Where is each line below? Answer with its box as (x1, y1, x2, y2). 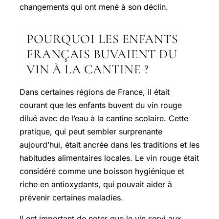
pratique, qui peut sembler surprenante (20, 126, 162, 136)
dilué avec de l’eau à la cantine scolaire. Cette (20, 113, 188, 123)
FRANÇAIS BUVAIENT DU (26, 46, 177, 62)
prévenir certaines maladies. (20, 192, 123, 202)
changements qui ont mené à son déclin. (20, 1, 168, 12)
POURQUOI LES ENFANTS (26, 31, 178, 46)
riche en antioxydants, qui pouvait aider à (20, 179, 172, 189)
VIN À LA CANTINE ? (26, 61, 149, 77)
